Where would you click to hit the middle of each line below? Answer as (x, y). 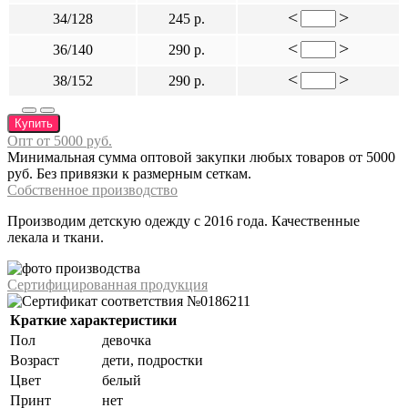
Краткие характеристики (93, 320)
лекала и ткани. (56, 237)
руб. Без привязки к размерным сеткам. (131, 173)
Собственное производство (92, 189)
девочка (127, 340)
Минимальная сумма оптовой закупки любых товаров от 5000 (201, 157)
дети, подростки (153, 360)
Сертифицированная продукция (107, 284)
